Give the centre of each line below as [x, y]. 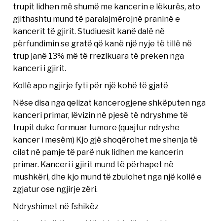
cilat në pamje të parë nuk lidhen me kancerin [98, 152]
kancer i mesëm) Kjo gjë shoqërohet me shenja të [106, 139]
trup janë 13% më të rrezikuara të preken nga [99, 55]
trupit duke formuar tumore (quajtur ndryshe [96, 127]
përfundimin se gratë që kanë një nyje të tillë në [103, 43]
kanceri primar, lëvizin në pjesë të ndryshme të [101, 115]
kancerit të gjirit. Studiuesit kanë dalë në [89, 31]
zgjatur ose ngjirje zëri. [55, 189]
